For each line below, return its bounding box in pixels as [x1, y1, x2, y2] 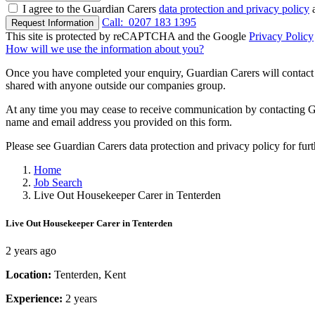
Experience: [6, 292, 65, 304]
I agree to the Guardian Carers [22, 3, 159, 15]
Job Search [34, 176, 82, 189]
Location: [6, 268, 54, 281]
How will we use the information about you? [6, 43, 204, 56]
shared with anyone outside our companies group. [6, 79, 226, 92]
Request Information [11, 18, 94, 29]
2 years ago [6, 244, 56, 257]
